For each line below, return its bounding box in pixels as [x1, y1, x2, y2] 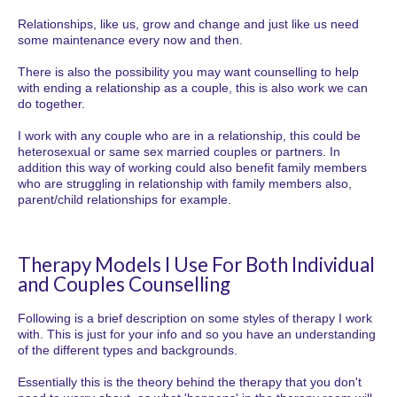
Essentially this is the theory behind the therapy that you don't [18, 375, 362, 390]
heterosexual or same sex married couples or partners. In [18, 144, 340, 160]
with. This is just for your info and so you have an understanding [18, 327, 376, 342]
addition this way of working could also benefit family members [18, 160, 367, 175]
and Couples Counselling [18, 272, 230, 297]
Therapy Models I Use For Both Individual [18, 253, 375, 277]
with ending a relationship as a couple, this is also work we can [18, 81, 368, 96]
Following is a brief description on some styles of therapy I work [18, 311, 372, 326]
